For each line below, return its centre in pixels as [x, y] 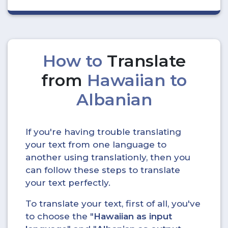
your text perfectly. [68, 183]
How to [75, 61]
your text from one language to [96, 145]
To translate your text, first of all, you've [113, 204]
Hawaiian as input [133, 216]
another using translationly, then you [108, 157]
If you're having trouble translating [103, 132]
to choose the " [60, 216]
